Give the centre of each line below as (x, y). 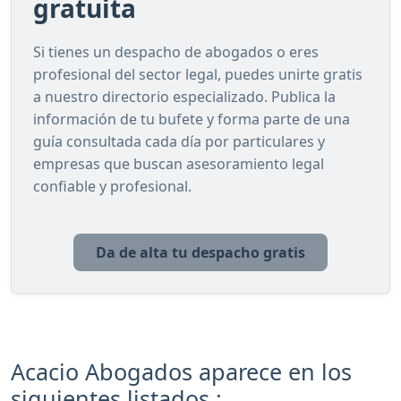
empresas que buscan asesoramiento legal (179, 163)
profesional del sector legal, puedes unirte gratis (198, 74)
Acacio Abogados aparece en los (181, 371)
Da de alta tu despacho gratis (200, 252)
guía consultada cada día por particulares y (179, 141)
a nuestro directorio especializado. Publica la (184, 96)
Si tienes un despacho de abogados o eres (176, 51)
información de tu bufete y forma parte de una (192, 119)
